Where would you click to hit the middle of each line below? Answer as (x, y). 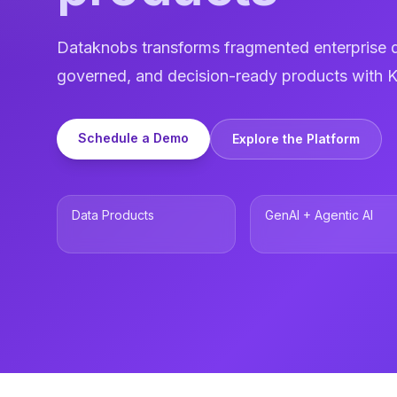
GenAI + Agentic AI (319, 215)
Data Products (113, 215)
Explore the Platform (296, 139)
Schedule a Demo (133, 138)
